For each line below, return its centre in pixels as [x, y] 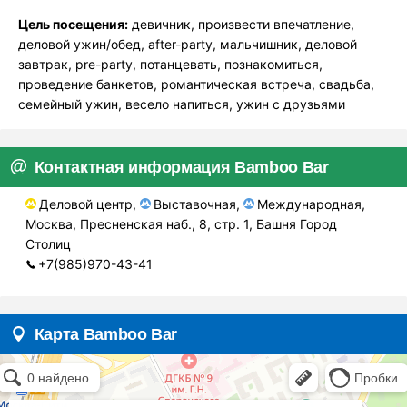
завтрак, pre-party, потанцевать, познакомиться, [170, 64]
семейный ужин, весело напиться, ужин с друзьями [182, 104]
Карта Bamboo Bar [106, 334]
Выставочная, [199, 203]
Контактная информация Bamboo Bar [181, 167]
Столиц [49, 243]
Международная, [312, 203]
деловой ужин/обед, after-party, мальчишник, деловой [188, 44]
